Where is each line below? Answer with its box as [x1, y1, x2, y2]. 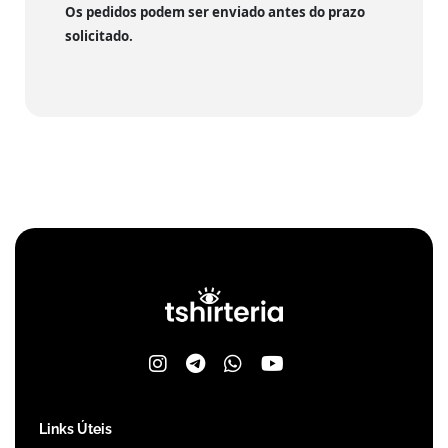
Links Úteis [39, 420, 112, 437]
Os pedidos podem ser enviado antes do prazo [65, 2, 365, 21]
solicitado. [65, 26, 133, 45]
